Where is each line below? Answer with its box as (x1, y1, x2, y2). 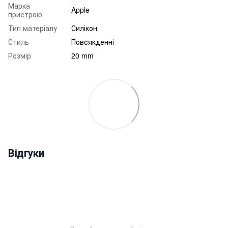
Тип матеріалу (8, 22, 57, 33)
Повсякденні (71, 36, 114, 47)
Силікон (71, 22, 97, 33)
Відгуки (8, 145, 44, 160)
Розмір (8, 50, 31, 61)
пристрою (8, 9, 42, 19)
